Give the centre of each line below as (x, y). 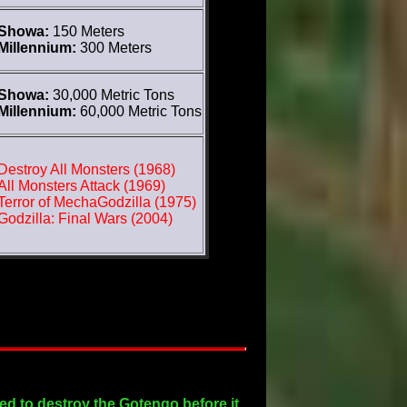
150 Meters (86, 31)
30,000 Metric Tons (111, 95)
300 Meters (114, 48)
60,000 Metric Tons (139, 111)
